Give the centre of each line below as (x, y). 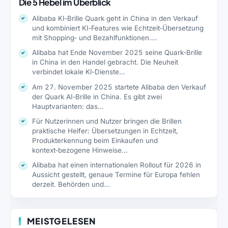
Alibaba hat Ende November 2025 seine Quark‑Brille (117, 53)
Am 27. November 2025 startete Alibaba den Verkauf (119, 87)
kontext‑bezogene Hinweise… (80, 150)
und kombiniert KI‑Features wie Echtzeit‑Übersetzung (118, 28)
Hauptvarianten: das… (68, 106)
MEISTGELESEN (62, 221)
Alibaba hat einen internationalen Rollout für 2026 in (117, 165)
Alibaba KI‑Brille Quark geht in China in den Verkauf (115, 18)
